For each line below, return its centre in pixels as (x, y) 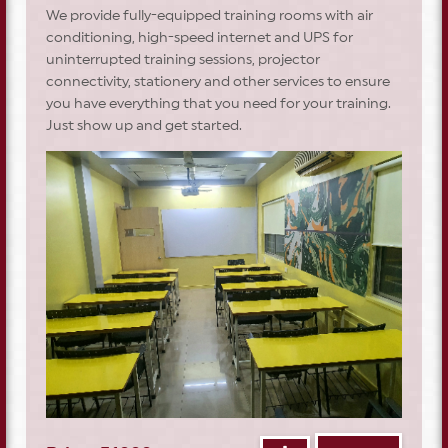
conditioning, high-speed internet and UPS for (199, 37)
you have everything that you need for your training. (218, 103)
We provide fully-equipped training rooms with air (209, 15)
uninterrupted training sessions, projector (183, 59)
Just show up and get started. (144, 125)
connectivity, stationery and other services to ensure (218, 81)
